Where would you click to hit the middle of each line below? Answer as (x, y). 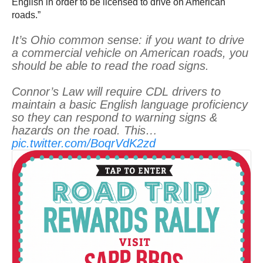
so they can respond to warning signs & (114, 118)
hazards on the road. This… (85, 131)
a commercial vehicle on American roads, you (130, 53)
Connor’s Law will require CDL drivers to (116, 92)
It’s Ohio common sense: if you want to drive (128, 40)
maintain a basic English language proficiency (130, 105)
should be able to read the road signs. (110, 66)
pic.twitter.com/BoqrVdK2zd (84, 144)
